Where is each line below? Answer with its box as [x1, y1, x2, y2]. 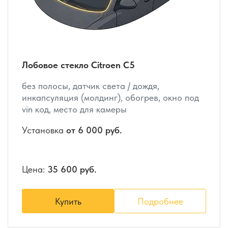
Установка [22, 124, 66, 135]
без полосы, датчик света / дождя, [22, 80, 159, 91]
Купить [54, 195, 81, 207]
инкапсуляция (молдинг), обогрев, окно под [22, 92, 199, 103]
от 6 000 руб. [66, 124, 122, 135]
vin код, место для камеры [22, 103, 127, 115]
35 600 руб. [47, 163, 96, 175]
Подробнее [137, 195, 183, 207]
